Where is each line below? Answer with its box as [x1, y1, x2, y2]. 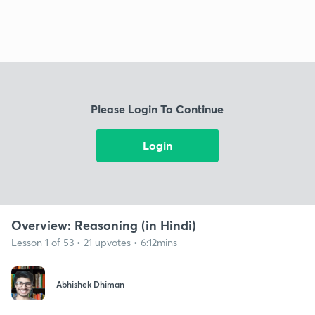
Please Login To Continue [91, 101, 224, 117]
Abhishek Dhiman [56, 278, 124, 290]
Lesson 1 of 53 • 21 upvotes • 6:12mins [11, 235, 177, 249]
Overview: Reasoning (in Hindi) [11, 216, 196, 233]
